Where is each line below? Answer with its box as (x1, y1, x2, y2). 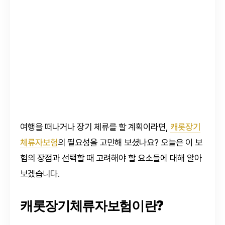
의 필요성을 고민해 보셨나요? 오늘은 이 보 (58, 137, 202, 148)
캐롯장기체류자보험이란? (20, 197, 164, 213)
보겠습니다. (20, 168, 60, 179)
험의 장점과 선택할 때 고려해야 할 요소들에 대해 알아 (20, 153, 202, 163)
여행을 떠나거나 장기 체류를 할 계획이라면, (20, 122, 170, 132)
